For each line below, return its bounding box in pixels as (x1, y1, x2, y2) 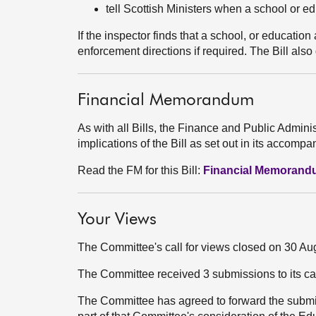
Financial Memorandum (78, 92, 254, 109)
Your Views (78, 211, 157, 228)
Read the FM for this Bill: (78, 164, 203, 176)
